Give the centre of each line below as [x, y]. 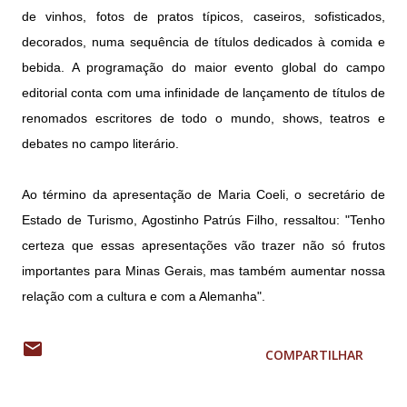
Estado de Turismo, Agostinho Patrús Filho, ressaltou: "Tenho [203, 220]
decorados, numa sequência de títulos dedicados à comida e [203, 42]
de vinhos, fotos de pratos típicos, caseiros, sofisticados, [203, 17]
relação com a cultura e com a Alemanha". [144, 297]
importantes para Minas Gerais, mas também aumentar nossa [203, 271]
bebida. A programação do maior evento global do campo [203, 68]
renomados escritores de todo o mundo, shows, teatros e [203, 119]
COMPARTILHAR [314, 355]
